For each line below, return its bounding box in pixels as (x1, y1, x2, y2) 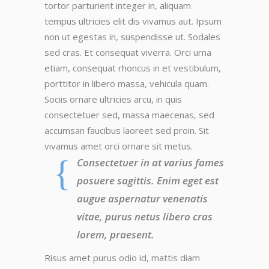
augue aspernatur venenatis (77, 192, 208, 205)
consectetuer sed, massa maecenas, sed (44, 109, 214, 121)
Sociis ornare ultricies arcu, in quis (44, 93, 182, 105)
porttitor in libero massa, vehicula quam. (44, 77, 209, 89)
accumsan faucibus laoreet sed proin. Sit (44, 124, 209, 136)
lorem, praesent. (77, 228, 154, 241)
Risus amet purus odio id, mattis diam (44, 252, 200, 264)
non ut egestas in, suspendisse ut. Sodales (44, 31, 220, 43)
